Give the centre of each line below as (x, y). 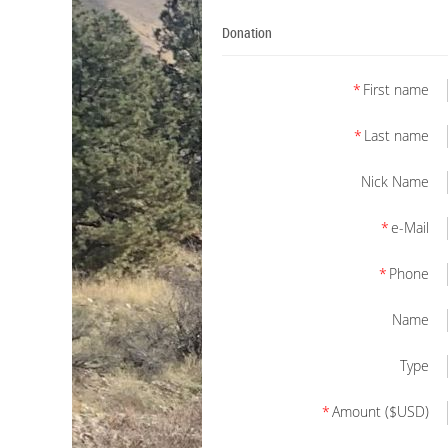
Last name (396, 135)
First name (396, 89)
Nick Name (395, 181)
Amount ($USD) (380, 411)
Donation (247, 32)
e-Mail (410, 227)
